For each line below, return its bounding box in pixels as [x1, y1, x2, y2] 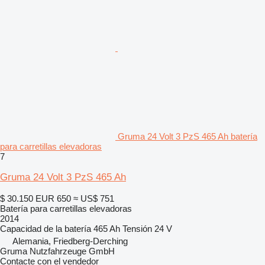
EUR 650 [35, 193, 71, 203]
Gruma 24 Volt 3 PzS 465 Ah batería [118, 131, 257, 141]
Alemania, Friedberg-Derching [12, 235, 128, 246]
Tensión [122, 223, 152, 234]
